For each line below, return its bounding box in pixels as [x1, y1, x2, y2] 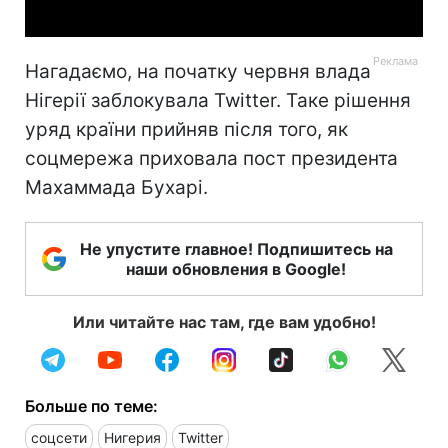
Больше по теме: [25, 395, 158, 416]
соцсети [31, 428, 87, 446]
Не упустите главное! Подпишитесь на [79, 238, 393, 259]
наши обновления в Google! [126, 258, 346, 279]
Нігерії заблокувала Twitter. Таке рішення [25, 88, 411, 112]
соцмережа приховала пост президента [25, 146, 398, 170]
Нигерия [104, 428, 161, 446]
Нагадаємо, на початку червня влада [25, 59, 371, 83]
